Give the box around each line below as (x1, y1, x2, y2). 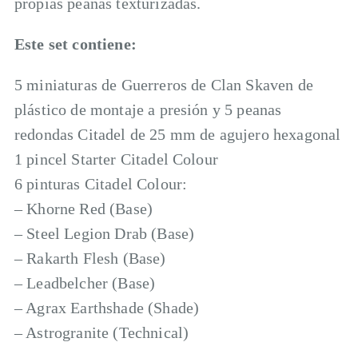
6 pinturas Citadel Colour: (14, 175, 188, 193)
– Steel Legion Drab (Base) (14, 225, 195, 242)
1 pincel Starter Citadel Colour (14, 150, 218, 168)
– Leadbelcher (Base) (14, 274, 156, 292)
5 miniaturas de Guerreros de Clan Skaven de (14, 76, 313, 93)
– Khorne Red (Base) (14, 200, 153, 217)
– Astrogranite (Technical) (14, 324, 189, 341)
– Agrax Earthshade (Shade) (14, 299, 200, 316)
